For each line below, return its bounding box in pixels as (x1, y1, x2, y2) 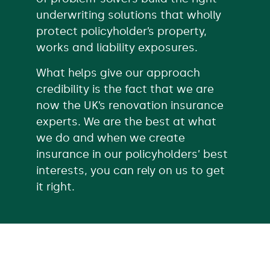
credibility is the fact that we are (36, 82, 214, 96)
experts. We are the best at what (36, 115, 216, 128)
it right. (36, 180, 75, 193)
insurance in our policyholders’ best (36, 147, 228, 161)
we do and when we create (36, 131, 185, 145)
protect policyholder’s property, (36, 24, 207, 38)
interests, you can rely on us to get (36, 163, 225, 177)
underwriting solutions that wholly (36, 8, 221, 22)
